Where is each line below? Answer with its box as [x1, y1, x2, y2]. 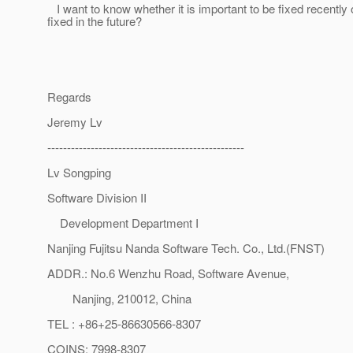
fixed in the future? [47, 13, 142, 30]
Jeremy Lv [47, 113, 102, 131]
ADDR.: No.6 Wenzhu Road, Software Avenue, [47, 265, 289, 282]
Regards [47, 88, 91, 106]
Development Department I [47, 214, 199, 232]
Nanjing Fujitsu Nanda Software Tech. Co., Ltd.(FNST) [47, 240, 325, 257]
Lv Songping [47, 164, 111, 181]
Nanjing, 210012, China [47, 290, 191, 307]
